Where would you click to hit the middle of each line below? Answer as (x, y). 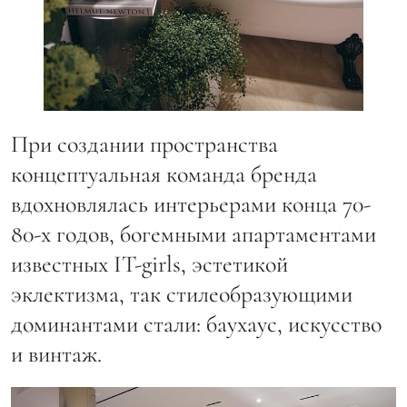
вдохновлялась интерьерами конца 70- (191, 204)
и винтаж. (59, 354)
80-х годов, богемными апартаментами (194, 234)
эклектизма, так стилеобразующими (182, 294)
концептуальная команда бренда (164, 174)
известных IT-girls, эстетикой (149, 264)
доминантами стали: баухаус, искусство (196, 324)
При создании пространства (144, 144)
